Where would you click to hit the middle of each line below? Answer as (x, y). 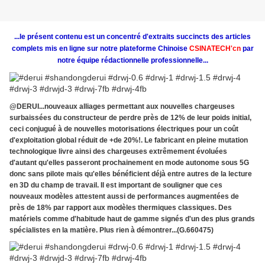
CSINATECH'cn (215, 49)
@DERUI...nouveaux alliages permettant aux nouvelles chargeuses (122, 107)
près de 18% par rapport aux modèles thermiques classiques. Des (121, 208)
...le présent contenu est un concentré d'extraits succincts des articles (132, 37)
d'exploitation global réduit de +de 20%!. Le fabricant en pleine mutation (129, 140)
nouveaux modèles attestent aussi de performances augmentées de (124, 197)
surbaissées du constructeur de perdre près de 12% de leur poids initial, (130, 118)
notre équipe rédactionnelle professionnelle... (132, 61)
